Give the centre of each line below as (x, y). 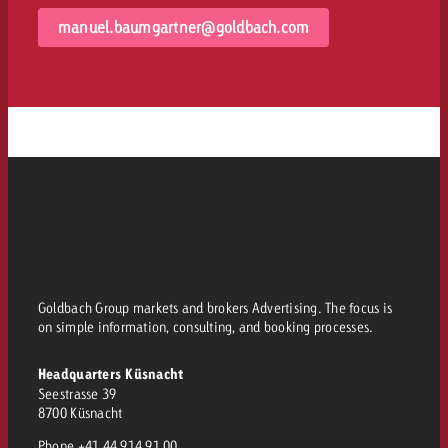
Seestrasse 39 (77, 393)
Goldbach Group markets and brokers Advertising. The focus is (215, 307)
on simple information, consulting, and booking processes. (205, 326)
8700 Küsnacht (80, 412)
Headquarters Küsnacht (110, 373)
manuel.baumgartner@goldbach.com (183, 26)
